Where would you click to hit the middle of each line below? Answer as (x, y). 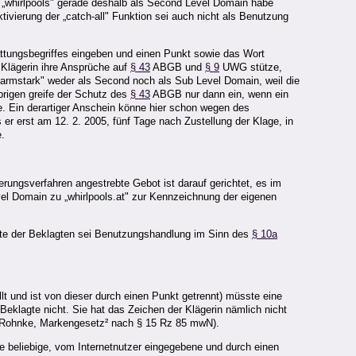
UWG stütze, (251, 68)
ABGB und (178, 68)
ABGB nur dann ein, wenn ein (219, 95)
